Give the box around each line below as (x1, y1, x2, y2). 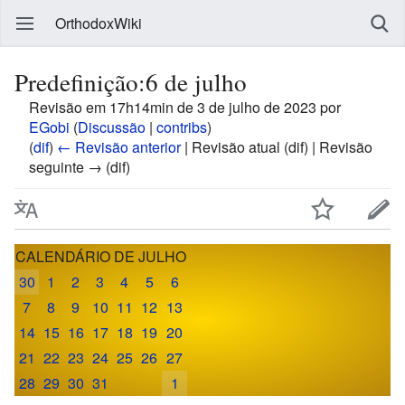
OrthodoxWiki (55, 13, 142, 33)
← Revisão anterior (57, 137, 181, 157)
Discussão (78, 117, 146, 137)
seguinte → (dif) (29, 156, 130, 177)
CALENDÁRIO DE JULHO (15, 245, 186, 267)
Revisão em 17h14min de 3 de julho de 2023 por (29, 97, 341, 118)
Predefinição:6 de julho (14, 65, 247, 99)
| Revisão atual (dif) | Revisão (181, 137, 372, 157)
